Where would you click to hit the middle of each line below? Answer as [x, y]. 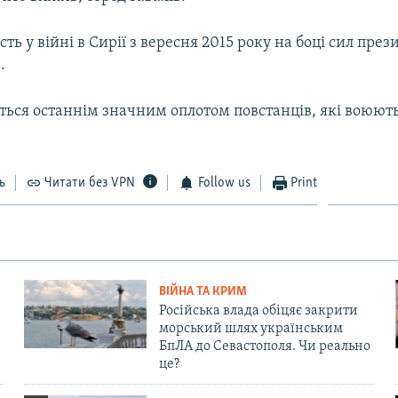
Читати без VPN [90, 183]
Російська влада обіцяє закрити [258, 310]
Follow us [224, 183]
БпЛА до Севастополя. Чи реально [264, 346]
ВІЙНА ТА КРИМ [203, 291]
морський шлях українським [251, 328]
